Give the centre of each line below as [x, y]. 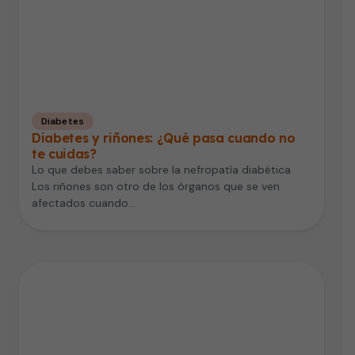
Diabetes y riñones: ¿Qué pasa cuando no [164, 137]
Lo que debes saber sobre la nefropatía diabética [161, 169]
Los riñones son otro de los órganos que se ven [156, 186]
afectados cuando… [84, 202]
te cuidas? [64, 153]
